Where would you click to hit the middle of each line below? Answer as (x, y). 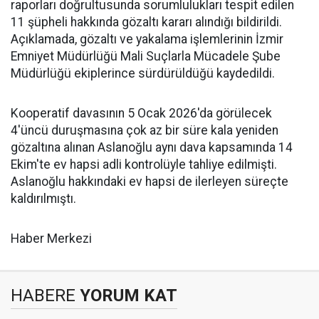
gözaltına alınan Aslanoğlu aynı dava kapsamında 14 (152, 147)
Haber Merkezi (51, 239)
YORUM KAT (126, 296)
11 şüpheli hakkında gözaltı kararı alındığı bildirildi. (146, 22)
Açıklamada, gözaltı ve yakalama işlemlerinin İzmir (147, 39)
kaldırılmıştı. (43, 199)
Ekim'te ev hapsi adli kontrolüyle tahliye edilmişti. (144, 164)
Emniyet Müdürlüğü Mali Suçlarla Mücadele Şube (146, 56)
